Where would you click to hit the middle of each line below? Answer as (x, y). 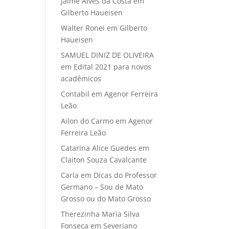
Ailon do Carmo (87, 121)
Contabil (75, 94)
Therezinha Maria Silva (100, 214)
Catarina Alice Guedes (99, 148)
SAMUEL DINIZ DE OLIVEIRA (108, 55)
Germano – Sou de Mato (102, 187)
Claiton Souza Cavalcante (104, 160)
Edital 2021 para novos (113, 67)
